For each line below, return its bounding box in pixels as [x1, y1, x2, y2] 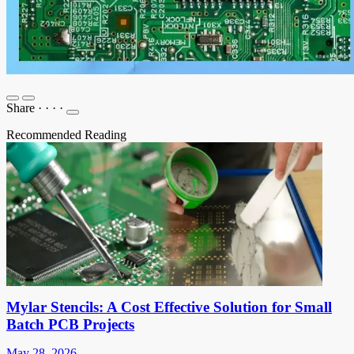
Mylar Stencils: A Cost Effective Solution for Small [6, 298, 332, 315]
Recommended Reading [6, 127, 126, 141]
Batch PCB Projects [6, 315, 134, 333]
